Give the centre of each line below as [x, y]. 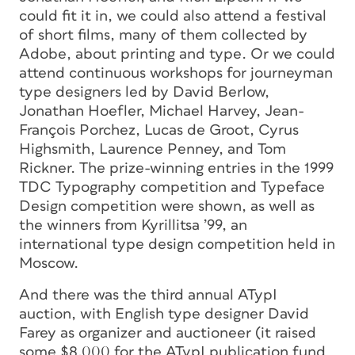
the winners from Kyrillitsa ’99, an [133, 225]
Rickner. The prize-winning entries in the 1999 [176, 168]
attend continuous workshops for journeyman [176, 73]
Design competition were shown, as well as [167, 206]
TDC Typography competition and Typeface [172, 187]
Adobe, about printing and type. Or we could [177, 54]
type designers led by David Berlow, [144, 92]
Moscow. [49, 263]
